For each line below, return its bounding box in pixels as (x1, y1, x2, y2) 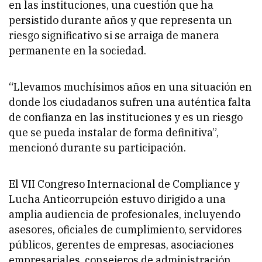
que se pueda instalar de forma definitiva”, (9, 126, 219, 140)
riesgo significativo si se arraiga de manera (9, 29, 219, 43)
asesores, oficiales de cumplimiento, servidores (9, 223, 242, 237)
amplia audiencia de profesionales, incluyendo (9, 208, 240, 222)
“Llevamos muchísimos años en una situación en (9, 80, 252, 94)
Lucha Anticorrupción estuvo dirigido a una (9, 192, 226, 206)
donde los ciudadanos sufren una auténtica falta (9, 95, 251, 109)
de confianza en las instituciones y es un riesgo (9, 111, 243, 125)
